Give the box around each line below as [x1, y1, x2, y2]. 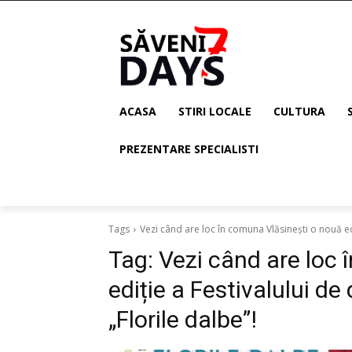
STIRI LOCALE [178, 104, 251, 119]
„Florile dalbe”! [108, 306, 257, 334]
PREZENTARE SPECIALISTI [119, 141, 258, 157]
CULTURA [273, 104, 325, 119]
